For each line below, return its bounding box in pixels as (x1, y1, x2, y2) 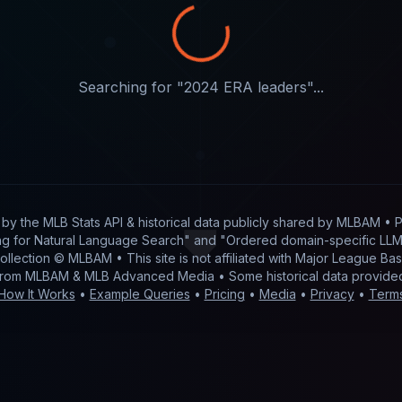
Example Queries (89, 286, 190, 301)
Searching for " (78, 78, 184, 96)
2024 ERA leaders (184, 78, 307, 96)
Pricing (204, 286, 245, 301)
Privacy (310, 286, 354, 301)
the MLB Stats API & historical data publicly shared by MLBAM (21, 214, 380, 230)
